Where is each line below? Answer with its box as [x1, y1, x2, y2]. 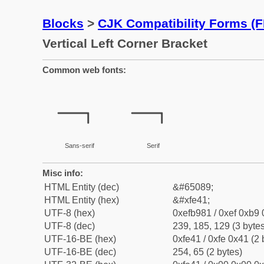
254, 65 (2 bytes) [173, 247, 242, 257]
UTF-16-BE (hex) [44, 234, 116, 244]
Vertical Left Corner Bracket [42, 37, 207, 50]
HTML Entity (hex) [44, 195, 119, 205]
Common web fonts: [42, 65, 126, 75]
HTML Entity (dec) [44, 182, 119, 192]
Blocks [42, 16, 84, 30]
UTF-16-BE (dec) [44, 247, 116, 257]
